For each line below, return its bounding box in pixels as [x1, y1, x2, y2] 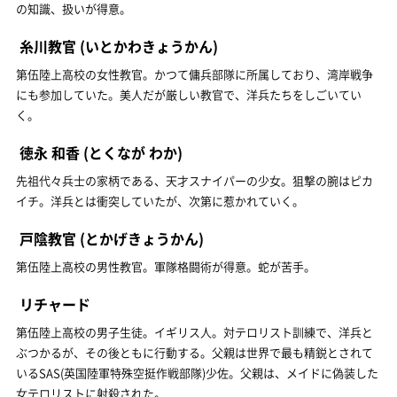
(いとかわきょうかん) [76, 35, 218, 57]
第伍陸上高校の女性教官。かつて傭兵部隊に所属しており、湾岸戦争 [16, 65, 373, 82]
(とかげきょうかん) [76, 227, 204, 249]
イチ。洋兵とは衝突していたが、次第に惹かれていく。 [16, 191, 304, 209]
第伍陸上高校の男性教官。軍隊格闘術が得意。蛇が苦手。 [16, 257, 315, 275]
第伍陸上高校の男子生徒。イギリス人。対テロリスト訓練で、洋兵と [16, 323, 373, 340]
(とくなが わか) [80, 141, 183, 163]
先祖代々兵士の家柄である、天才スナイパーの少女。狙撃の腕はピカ [16, 171, 373, 189]
